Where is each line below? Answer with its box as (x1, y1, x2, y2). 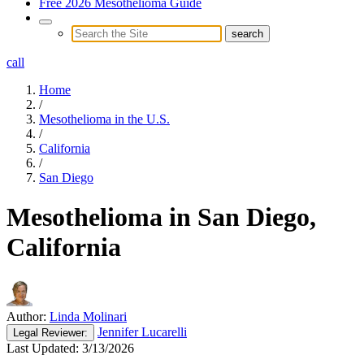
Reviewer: (38, 326, 88, 339)
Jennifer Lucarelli (97, 324, 187, 339)
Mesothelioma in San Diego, (6, 202, 316, 232)
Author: (6, 309, 46, 323)
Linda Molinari (50, 309, 127, 323)
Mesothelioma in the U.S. (39, 111, 170, 126)
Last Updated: (6, 340, 79, 355)
